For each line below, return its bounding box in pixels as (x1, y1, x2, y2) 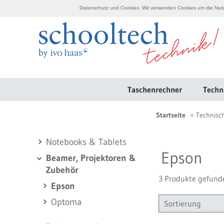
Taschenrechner (127, 84, 182, 94)
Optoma (51, 196, 81, 207)
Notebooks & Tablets (46, 136, 126, 147)
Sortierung (164, 198, 201, 208)
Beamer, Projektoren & (46, 152, 136, 163)
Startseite (156, 110, 185, 119)
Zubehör (46, 164, 78, 175)
